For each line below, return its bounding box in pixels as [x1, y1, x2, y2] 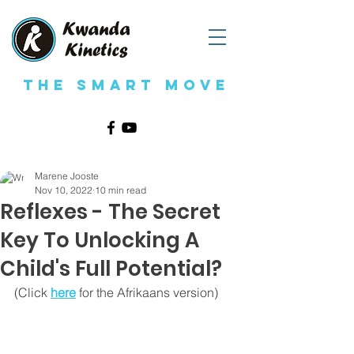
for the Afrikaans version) [79, 284, 218, 300]
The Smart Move [22, 76, 231, 94]
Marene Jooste [35, 170, 99, 182]
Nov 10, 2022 [35, 184, 92, 196]
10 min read [95, 184, 146, 196]
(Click [14, 284, 51, 300]
